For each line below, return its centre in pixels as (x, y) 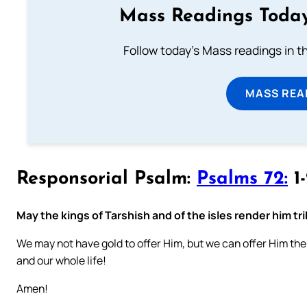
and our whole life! (61, 260)
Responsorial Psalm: (107, 180)
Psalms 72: (242, 180)
